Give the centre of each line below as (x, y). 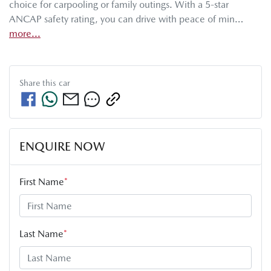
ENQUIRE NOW (62, 147)
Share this (39, 83)
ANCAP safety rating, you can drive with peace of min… (126, 19)
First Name (42, 182)
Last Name (41, 234)
